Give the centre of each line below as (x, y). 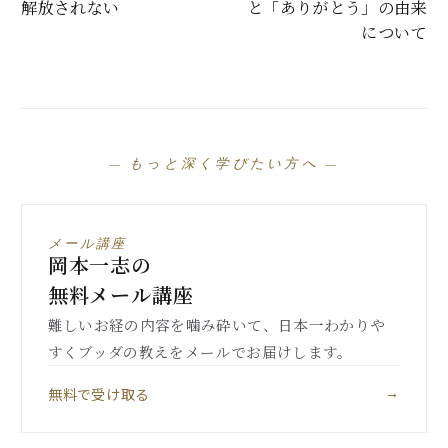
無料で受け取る (98, 393)
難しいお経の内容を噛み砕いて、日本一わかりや (216, 324)
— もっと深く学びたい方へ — (224, 164)
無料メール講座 (120, 295)
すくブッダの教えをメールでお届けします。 (200, 351)
